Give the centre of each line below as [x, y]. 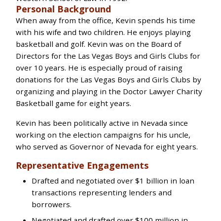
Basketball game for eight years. [74, 103]
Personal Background [63, 9]
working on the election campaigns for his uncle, [103, 135]
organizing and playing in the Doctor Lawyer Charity [109, 92]
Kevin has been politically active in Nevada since [102, 123]
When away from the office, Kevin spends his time [106, 20]
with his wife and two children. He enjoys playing [103, 32]
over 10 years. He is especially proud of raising [99, 68]
